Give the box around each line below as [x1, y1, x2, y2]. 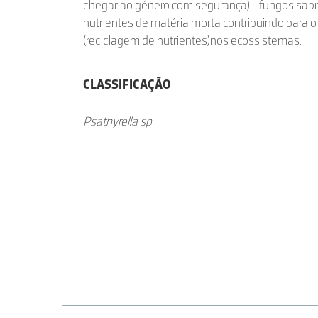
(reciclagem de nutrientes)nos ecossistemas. [83, 33, 302, 48]
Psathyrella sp [83, 114, 152, 129]
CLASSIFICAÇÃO [83, 77, 170, 92]
